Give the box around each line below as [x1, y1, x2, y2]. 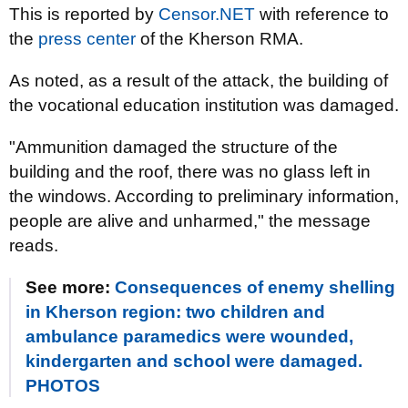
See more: [25, 278, 115, 297]
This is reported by [9, 5, 158, 24]
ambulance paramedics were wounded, [25, 327, 353, 346]
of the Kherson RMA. [136, 29, 303, 48]
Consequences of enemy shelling [115, 278, 395, 297]
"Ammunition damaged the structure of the [9, 138, 338, 157]
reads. [9, 236, 58, 255]
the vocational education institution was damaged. [9, 96, 399, 115]
